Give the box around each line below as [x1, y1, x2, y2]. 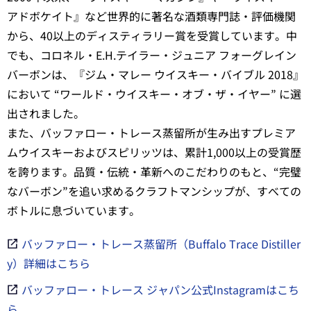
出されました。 [7, 104, 85, 121]
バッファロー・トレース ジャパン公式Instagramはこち [22, 280, 299, 298]
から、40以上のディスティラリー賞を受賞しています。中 [7, 26, 297, 44]
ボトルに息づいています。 [7, 201, 140, 219]
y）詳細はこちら [7, 254, 90, 271]
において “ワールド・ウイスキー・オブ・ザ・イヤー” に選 [7, 85, 301, 102]
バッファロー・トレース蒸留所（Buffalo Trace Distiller [22, 235, 301, 252]
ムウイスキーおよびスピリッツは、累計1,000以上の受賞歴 [7, 143, 301, 160]
